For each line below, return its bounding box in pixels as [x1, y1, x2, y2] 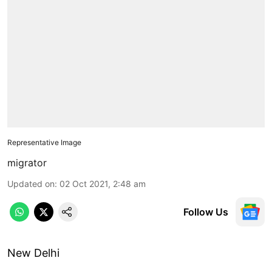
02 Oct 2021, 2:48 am [59, 178, 146, 189]
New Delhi [7, 246, 59, 259]
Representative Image [7, 137, 81, 147]
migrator [7, 156, 47, 169]
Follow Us [183, 205, 228, 218]
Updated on [7, 178, 55, 189]
